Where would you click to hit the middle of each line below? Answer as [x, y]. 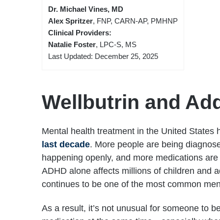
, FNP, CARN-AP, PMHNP [135, 21]
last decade [66, 145]
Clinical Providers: [80, 33]
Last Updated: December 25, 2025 [103, 56]
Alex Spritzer [70, 21]
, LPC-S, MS [116, 45]
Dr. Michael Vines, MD [86, 9]
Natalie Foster [72, 45]
